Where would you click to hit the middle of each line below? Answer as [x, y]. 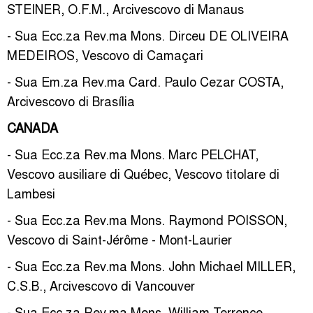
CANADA [32, 127]
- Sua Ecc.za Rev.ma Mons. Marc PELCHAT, [133, 154]
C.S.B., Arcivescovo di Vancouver [101, 285]
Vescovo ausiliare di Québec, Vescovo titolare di [143, 173]
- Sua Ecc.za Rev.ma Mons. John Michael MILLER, [151, 265]
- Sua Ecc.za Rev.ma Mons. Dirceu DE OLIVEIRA [148, 35]
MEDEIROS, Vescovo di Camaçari [105, 54]
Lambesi [31, 193]
